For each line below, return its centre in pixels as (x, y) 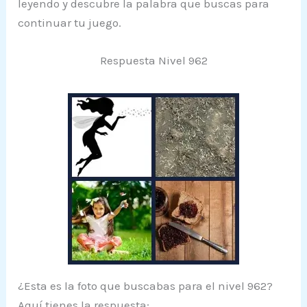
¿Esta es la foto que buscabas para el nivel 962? (146, 285)
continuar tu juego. (70, 22)
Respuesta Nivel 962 (153, 60)
